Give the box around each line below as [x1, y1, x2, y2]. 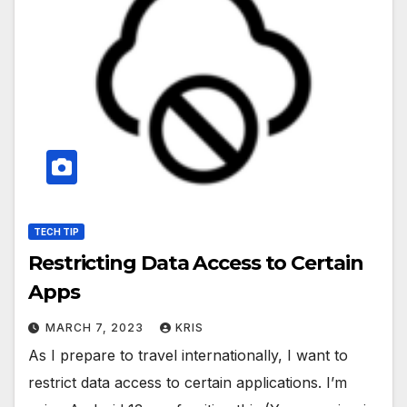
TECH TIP [34, 226, 79, 238]
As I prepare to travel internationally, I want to [28, 346, 348, 365]
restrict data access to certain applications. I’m [28, 373, 347, 392]
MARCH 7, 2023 [45, 321, 147, 335]
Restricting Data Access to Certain [28, 251, 363, 276]
